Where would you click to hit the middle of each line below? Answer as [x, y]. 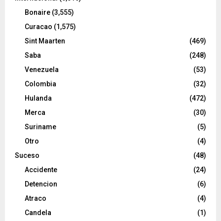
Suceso [27, 155]
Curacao [38, 26]
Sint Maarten [45, 41]
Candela [38, 212]
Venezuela [42, 69]
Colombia [40, 84]
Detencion [41, 184]
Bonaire [37, 12]
